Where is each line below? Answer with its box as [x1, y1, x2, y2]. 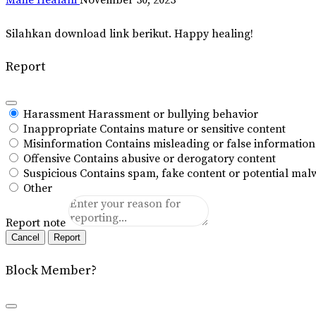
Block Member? [6, 262, 97, 279]
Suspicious [23, 166, 77, 181]
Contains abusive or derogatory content [73, 151, 276, 166]
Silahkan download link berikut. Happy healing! [6, 26, 253, 41]
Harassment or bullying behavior [88, 107, 258, 121]
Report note [6, 215, 66, 230]
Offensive [23, 151, 71, 166]
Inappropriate [23, 121, 97, 136]
